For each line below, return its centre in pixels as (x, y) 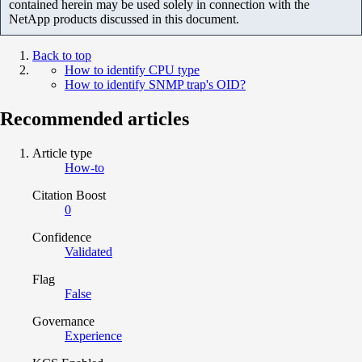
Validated (88, 251)
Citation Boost (69, 195)
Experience (93, 335)
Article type (62, 153)
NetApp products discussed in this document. (124, 19)
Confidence (62, 237)
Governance (63, 321)
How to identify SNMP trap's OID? (155, 84)
